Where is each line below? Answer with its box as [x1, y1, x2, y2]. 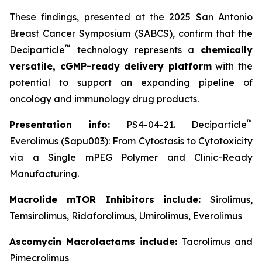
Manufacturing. [9, 168, 79, 180]
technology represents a [71, 44, 201, 56]
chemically [201, 44, 253, 56]
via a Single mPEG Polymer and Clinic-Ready [9, 151, 253, 163]
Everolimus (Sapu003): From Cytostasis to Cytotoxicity [9, 135, 253, 147]
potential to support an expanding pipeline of [9, 77, 253, 88]
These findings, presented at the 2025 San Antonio [9, 11, 253, 23]
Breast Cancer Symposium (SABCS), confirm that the [9, 27, 253, 39]
